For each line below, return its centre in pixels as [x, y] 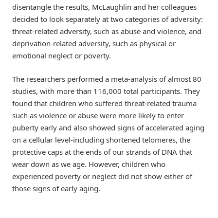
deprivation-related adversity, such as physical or [94, 44]
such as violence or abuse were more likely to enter [98, 116]
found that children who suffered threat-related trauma [104, 103]
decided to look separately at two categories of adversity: [108, 19]
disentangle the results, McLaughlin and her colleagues [104, 7]
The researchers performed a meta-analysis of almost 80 [107, 79]
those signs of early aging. [56, 189]
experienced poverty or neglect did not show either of [102, 176]
